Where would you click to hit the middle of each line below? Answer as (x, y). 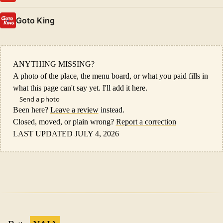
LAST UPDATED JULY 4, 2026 (66, 133)
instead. (111, 110)
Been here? (31, 110)
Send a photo (40, 99)
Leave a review (74, 110)
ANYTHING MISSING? (54, 64)
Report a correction (146, 121)
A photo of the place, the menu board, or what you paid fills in (110, 76)
